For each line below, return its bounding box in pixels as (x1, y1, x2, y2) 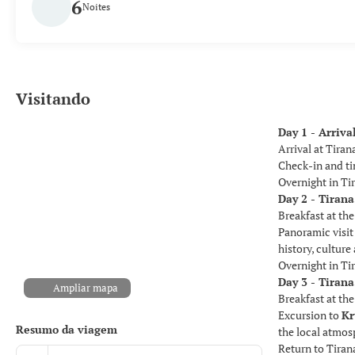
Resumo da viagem (16, 322, 117, 337)
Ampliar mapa (53, 281, 119, 295)
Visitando (16, 88, 90, 109)
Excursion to (278, 307, 342, 323)
